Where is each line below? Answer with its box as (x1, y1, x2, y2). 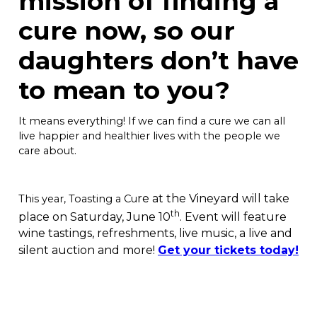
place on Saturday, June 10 (18, 209, 171, 224)
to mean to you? (18, 74, 230, 105)
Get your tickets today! (158, 243, 299, 258)
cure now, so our (18, 15, 235, 46)
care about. (18, 144, 76, 157)
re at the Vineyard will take (137, 191, 289, 205)
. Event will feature (180, 209, 287, 224)
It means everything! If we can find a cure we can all (18, 114, 285, 127)
